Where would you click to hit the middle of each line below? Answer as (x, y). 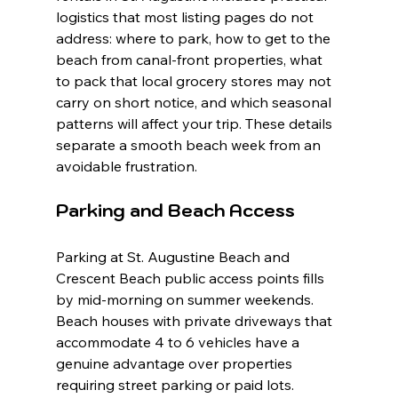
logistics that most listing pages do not (186, 17)
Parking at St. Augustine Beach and (174, 257)
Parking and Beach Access (175, 211)
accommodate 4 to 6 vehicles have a (179, 342)
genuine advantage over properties (175, 364)
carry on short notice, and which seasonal (195, 103)
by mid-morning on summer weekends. (186, 300)
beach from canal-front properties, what (191, 60)
